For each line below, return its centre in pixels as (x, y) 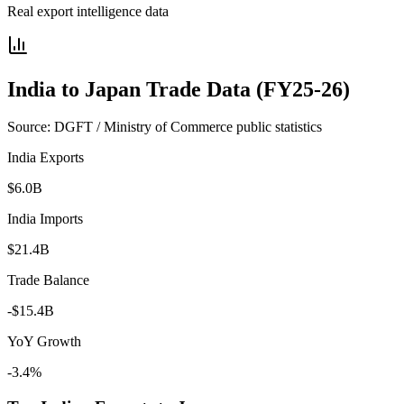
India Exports (46, 158)
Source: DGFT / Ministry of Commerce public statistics (165, 127)
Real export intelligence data (88, 11)
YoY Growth (44, 342)
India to (46, 89)
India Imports (45, 219)
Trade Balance (48, 280)
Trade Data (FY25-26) (245, 89)
